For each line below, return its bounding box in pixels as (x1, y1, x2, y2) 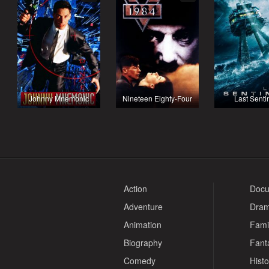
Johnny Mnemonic (28, 92, 89, 103)
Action (123, 183, 147, 195)
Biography (123, 237, 162, 249)
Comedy (123, 255, 156, 267)
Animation (123, 219, 162, 231)
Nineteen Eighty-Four (122, 92, 192, 103)
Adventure (123, 201, 163, 213)
